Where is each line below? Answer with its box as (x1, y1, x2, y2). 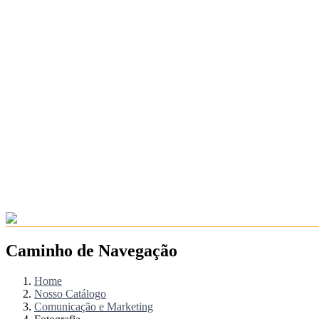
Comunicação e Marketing (34, 300, 153, 313)
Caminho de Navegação (6, 241, 177, 261)
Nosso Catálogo (34, 288, 106, 300)
